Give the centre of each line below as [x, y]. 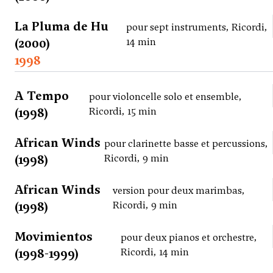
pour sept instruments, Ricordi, [197, 27]
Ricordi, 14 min [155, 252]
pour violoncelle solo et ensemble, [166, 97]
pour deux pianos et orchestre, [189, 238]
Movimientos [54, 237]
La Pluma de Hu [62, 27]
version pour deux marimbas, [179, 191]
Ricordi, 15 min [123, 112]
